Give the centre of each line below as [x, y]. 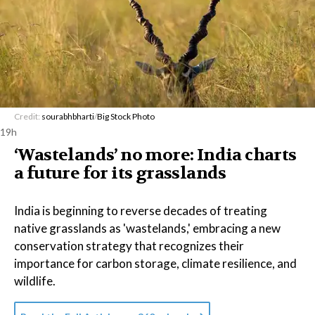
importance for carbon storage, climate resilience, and [155, 263]
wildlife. [35, 281]
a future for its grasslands [120, 173]
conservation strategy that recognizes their [129, 246]
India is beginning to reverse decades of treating [141, 211]
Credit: [28, 116]
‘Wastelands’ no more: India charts [155, 155]
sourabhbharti [68, 116]
